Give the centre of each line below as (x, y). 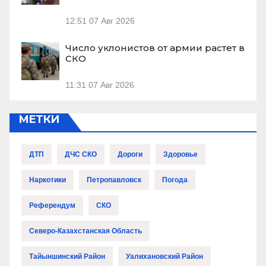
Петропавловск (114, 180)
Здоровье (180, 155)
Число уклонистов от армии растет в (155, 47)
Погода (175, 180)
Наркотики (47, 180)
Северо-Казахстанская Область (85, 231)
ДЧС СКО (81, 155)
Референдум (52, 206)
